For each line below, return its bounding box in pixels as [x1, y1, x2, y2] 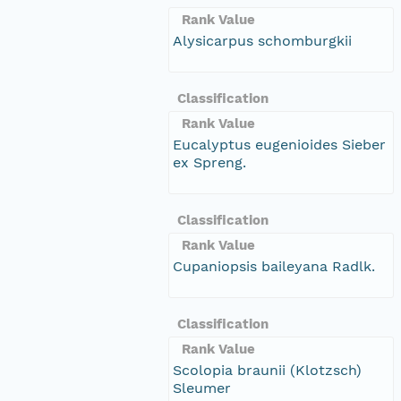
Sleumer [173, 379, 231, 397]
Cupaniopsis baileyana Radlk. [173, 257, 375, 275]
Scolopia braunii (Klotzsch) [173, 361, 362, 379]
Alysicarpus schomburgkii [173, 31, 352, 49]
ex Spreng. [173, 153, 246, 171]
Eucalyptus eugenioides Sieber [173, 135, 386, 153]
